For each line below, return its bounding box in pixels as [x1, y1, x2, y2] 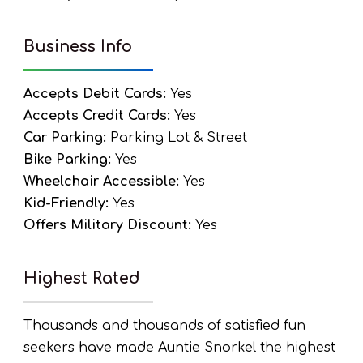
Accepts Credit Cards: [23, 109, 170, 123]
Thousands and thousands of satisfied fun [23, 318, 305, 333]
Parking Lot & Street [106, 130, 247, 145]
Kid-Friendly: [23, 196, 109, 211]
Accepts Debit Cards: [23, 87, 166, 101]
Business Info [23, 38, 132, 55]
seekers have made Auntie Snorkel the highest [23, 340, 335, 355]
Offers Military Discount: [23, 218, 191, 233]
